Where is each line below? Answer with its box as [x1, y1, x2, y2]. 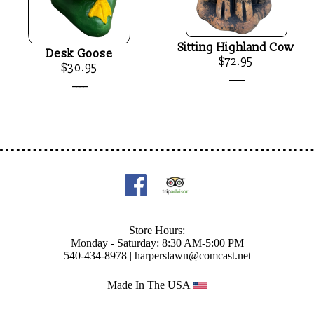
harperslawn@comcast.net [134, 250, 251, 262]
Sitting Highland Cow [178, 40, 295, 55]
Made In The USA [107, 279, 193, 292]
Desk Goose [46, 47, 113, 62]
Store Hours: [129, 224, 185, 237]
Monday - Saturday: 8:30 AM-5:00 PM [70, 237, 244, 250]
